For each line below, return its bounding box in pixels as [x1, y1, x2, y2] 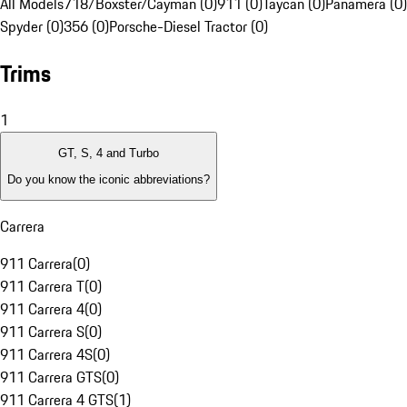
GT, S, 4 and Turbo [58, 146, 159, 161]
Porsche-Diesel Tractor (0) [109, 15, 268, 38]
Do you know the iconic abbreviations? [7, 172, 210, 186]
